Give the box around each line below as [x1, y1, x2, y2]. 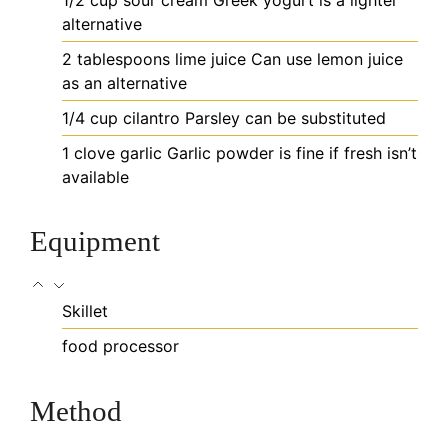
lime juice [175, 48, 246, 69]
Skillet [62, 301, 108, 322]
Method [30, 394, 122, 427]
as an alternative [62, 72, 187, 93]
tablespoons [77, 48, 170, 69]
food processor [62, 336, 179, 357]
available [62, 166, 129, 187]
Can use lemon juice [251, 48, 403, 69]
